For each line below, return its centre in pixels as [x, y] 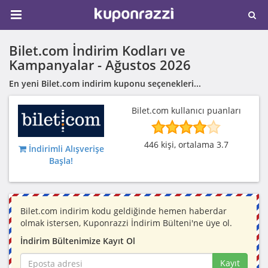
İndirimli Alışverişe [66, 149]
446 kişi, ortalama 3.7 [186, 144]
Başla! [61, 161]
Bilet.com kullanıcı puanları [186, 110]
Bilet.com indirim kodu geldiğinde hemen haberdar [124, 211]
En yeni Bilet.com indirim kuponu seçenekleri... [105, 83]
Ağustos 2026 [148, 65]
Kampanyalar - [57, 65]
